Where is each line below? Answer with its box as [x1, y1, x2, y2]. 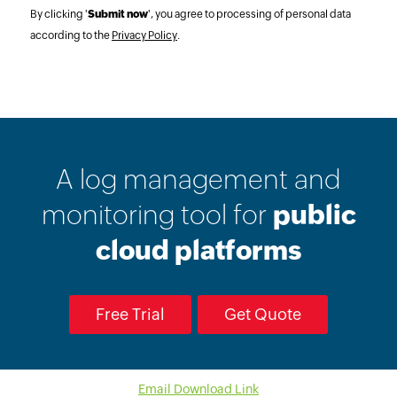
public [272, 199, 356, 230]
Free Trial [96, 305, 165, 323]
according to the [29, 29, 112, 42]
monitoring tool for [41, 199, 273, 230]
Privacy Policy [111, 29, 177, 42]
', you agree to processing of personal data [147, 8, 351, 20]
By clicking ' [29, 8, 88, 20]
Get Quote [224, 305, 301, 323]
